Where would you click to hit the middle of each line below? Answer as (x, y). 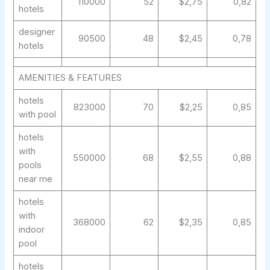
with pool (37, 115)
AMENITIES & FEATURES (70, 78)
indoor (31, 230)
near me (35, 179)
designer (36, 32)
